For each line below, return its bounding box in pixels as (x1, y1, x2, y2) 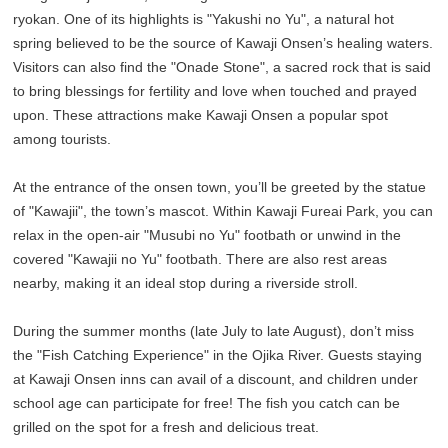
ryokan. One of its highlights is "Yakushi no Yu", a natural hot (13, 11, 395, 28)
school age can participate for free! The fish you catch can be (13, 395, 401, 412)
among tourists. (13, 131, 112, 148)
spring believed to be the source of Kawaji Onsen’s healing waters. (13, 35, 434, 52)
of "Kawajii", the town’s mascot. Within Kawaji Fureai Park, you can (13, 203, 434, 220)
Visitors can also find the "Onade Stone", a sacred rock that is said (13, 59, 432, 76)
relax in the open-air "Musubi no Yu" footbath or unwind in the (13, 227, 402, 244)
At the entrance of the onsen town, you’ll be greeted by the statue (13, 179, 427, 196)
